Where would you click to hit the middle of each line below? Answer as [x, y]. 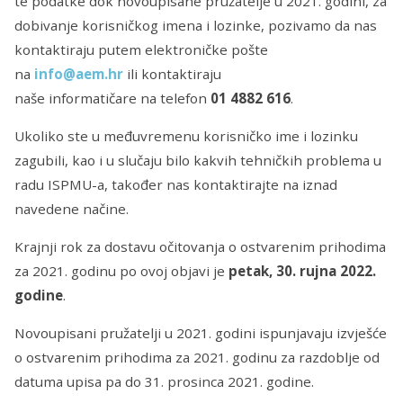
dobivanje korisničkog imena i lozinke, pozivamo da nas [196, 25]
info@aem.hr [79, 73]
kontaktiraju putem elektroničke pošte [141, 49]
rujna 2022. [338, 270]
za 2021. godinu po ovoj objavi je [121, 270]
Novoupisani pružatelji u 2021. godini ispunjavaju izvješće [201, 333]
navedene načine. [72, 208]
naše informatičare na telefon [112, 98]
